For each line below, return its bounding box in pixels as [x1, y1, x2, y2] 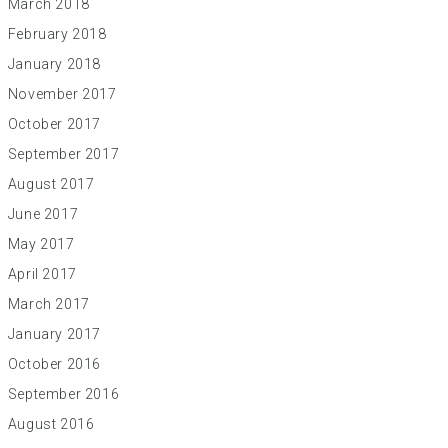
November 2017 [7, 86, 117, 102]
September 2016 [7, 386, 120, 402]
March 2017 [7, 296, 90, 312]
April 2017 [7, 266, 77, 282]
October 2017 [7, 116, 102, 132]
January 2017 [7, 326, 102, 342]
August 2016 [7, 416, 95, 432]
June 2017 [7, 206, 79, 222]
